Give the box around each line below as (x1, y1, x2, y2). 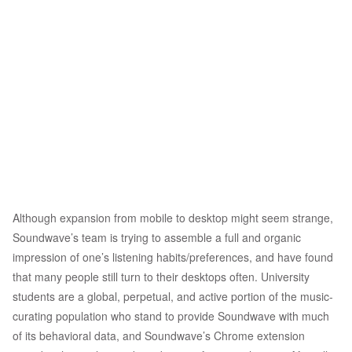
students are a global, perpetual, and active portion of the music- (13, 288, 333, 305)
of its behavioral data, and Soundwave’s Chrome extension (13, 328, 305, 344)
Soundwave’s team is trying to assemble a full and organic (13, 229, 301, 246)
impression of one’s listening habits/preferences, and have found (13, 249, 333, 266)
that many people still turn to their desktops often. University (13, 269, 310, 285)
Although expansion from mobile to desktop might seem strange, (13, 210, 333, 226)
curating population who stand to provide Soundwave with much (13, 308, 329, 324)
